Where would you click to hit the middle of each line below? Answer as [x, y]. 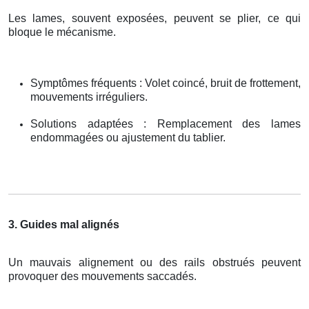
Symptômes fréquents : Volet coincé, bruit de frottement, [166, 83]
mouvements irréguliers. [89, 97]
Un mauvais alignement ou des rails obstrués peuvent [154, 262]
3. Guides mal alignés [64, 224]
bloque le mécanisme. [62, 32]
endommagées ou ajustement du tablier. [128, 137]
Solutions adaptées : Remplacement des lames [166, 123]
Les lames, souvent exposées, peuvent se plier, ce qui [154, 18]
